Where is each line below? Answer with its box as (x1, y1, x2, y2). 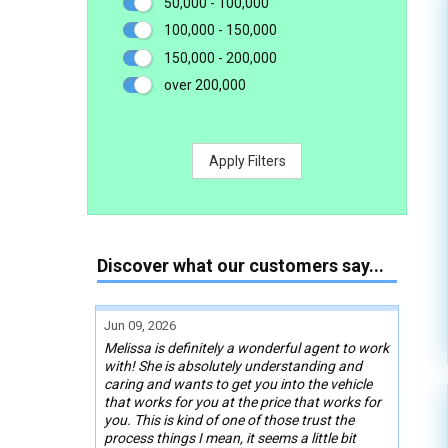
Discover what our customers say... (97, 254, 384, 276)
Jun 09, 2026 (104, 317, 176, 333)
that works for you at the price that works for (104, 393, 381, 410)
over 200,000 (164, 76, 246, 93)
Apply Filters (208, 152, 286, 169)
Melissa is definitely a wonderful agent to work (104, 339, 389, 356)
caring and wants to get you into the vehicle (104, 375, 372, 392)
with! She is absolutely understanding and (104, 357, 362, 374)
